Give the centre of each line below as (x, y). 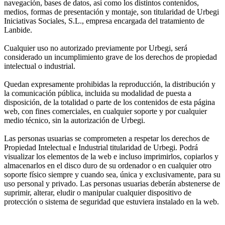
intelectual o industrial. (40, 66)
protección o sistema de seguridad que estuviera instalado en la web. (111, 201)
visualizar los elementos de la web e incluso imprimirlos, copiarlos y (111, 156)
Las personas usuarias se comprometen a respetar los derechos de (107, 138)
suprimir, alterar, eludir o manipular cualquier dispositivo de (98, 192)
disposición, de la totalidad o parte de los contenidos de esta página (109, 102)
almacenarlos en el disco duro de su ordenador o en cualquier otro (108, 165)
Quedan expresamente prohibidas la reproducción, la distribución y (110, 84)
